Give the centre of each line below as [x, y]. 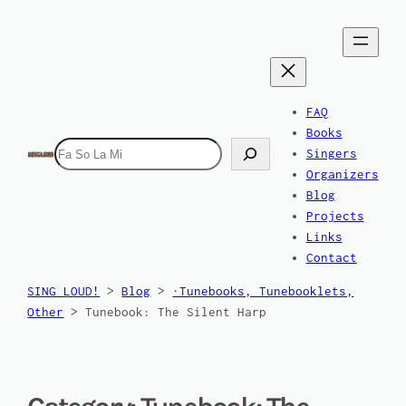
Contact [331, 257]
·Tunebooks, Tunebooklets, [263, 292]
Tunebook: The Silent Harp [176, 313]
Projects [335, 216]
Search [75, 148]
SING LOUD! [64, 292]
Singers [331, 153]
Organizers [342, 174]
